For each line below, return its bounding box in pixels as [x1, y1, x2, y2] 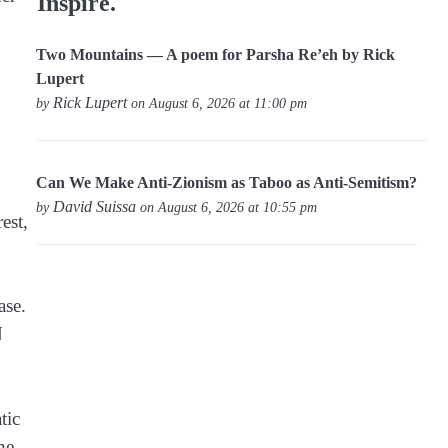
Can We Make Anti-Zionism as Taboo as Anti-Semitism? [36, 173, 418, 191]
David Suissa [53, 197, 137, 215]
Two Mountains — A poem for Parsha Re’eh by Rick [36, 46, 396, 64]
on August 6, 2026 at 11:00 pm [127, 95, 308, 112]
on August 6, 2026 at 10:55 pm [136, 198, 318, 215]
